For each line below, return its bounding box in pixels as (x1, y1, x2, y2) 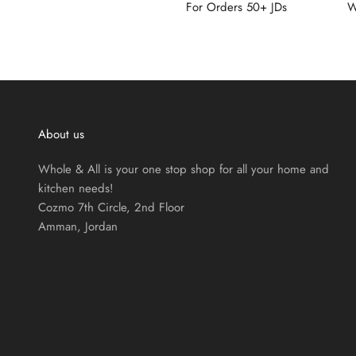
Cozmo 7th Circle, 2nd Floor (38, 199, 184, 217)
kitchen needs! (38, 180, 114, 198)
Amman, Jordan (38, 218, 118, 236)
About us (38, 126, 84, 144)
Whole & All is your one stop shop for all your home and (38, 161, 329, 179)
